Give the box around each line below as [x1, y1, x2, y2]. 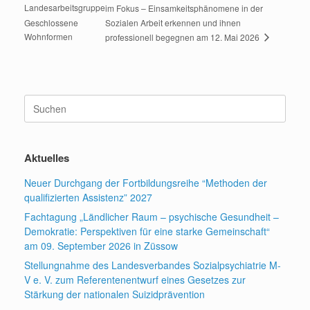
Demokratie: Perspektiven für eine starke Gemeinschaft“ [24, 224, 270, 239]
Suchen [24, 94, 57, 109]
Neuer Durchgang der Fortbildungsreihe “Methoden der [24, 176, 267, 190]
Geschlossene [24, 16, 78, 28]
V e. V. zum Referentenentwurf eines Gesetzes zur [24, 273, 246, 287]
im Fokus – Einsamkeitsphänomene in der [105, 1, 263, 14]
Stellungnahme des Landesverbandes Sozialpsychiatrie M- [24, 258, 281, 273]
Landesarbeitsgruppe [24, 1, 105, 14]
